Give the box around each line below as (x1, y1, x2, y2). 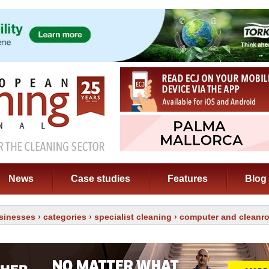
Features (168, 174, 208, 184)
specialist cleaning (94, 212, 172, 222)
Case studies (71, 174, 130, 184)
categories (43, 212, 86, 222)
